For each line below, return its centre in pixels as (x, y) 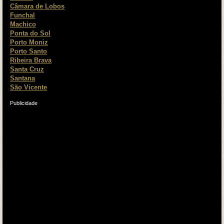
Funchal (22, 15)
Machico (23, 24)
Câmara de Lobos (37, 6)
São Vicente (28, 87)
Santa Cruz (27, 69)
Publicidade (24, 103)
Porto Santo (28, 51)
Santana (22, 78)
